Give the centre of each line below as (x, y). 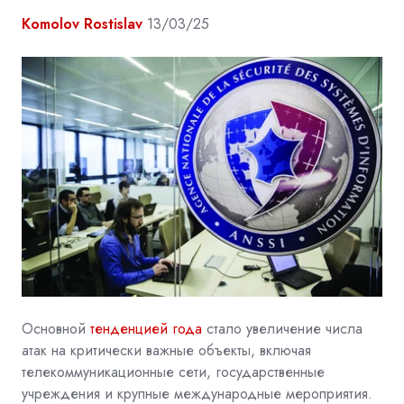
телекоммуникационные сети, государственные (173, 372)
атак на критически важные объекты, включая (166, 350)
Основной (56, 328)
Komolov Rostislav (82, 23)
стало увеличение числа (282, 328)
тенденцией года (146, 328)
